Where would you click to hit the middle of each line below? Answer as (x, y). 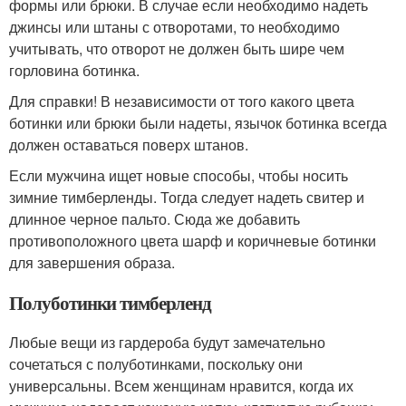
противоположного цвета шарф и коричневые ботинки (193, 241)
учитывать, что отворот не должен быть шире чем (177, 48)
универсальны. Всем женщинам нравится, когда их (181, 386)
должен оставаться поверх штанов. (129, 145)
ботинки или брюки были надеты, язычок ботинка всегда (198, 123)
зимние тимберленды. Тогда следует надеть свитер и (187, 197)
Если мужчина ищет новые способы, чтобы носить (179, 175)
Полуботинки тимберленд (110, 303)
